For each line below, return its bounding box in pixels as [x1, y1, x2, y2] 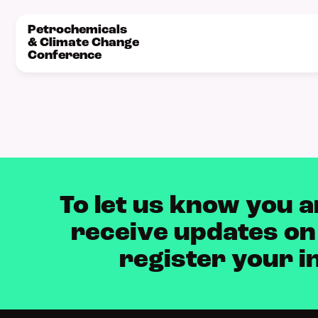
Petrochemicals [28, 23, 127, 37]
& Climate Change [28, 36, 139, 50]
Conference [28, 49, 102, 62]
